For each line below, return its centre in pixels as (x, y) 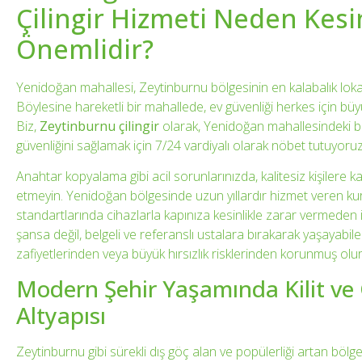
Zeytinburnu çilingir (99, 126)
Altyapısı (61, 315)
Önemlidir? (85, 48)
